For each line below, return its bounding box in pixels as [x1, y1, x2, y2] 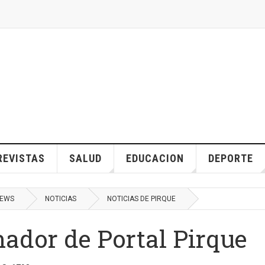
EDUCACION [125, 152, 184, 164]
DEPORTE [208, 152, 253, 164]
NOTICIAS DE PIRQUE [107, 195, 176, 203]
